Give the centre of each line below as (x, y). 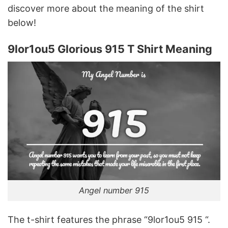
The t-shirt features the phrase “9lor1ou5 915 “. (109, 220)
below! (22, 22)
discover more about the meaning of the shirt (106, 8)
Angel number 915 (114, 191)
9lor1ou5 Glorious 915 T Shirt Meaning (110, 49)
